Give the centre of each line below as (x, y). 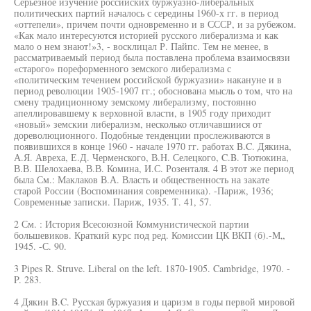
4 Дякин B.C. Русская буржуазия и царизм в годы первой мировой (154, 302)
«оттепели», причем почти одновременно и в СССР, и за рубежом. (155, 24)
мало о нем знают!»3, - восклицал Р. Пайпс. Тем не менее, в (141, 46)
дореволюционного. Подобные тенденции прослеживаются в (142, 135)
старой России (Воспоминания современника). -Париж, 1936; (144, 191)
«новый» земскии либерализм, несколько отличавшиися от (138, 124)
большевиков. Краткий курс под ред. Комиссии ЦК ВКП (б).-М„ (149, 235)
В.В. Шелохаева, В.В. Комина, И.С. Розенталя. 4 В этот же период (154, 168)
